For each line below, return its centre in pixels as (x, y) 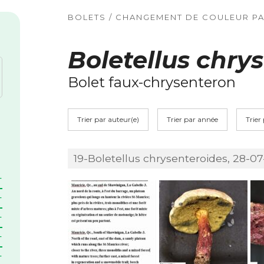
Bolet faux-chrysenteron (151, 82)
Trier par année (192, 119)
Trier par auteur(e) (108, 119)
